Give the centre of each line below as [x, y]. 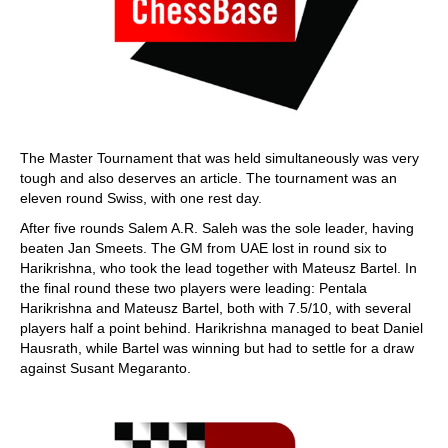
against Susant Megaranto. [105, 368]
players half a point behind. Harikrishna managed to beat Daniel [221, 328]
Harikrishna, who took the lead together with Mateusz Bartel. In [218, 268]
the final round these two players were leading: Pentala [193, 288]
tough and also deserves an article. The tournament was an [208, 178]
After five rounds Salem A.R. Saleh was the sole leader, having [217, 228]
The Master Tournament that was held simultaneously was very [219, 158]
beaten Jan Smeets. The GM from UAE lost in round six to [203, 248]
